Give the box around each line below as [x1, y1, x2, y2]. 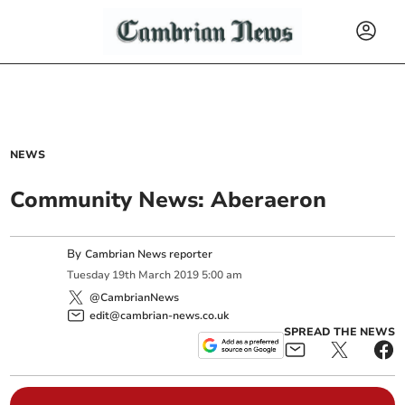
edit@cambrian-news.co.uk [89, 307, 230, 323]
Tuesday [67, 268, 110, 283]
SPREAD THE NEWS [283, 324, 395, 339]
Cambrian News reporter [85, 247, 213, 261]
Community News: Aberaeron [10, 185, 327, 214]
